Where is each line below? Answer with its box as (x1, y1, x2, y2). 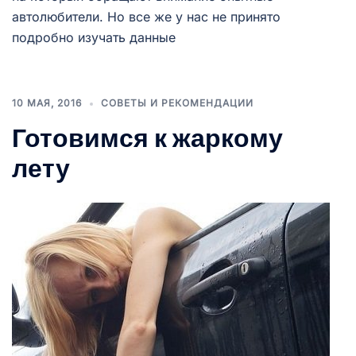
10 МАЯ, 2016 (12, 97, 82, 109)
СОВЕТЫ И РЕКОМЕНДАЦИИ (101, 97, 253, 109)
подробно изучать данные (12, 29, 176, 45)
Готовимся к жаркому (12, 122, 283, 154)
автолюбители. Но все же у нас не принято (12, 9, 281, 25)
